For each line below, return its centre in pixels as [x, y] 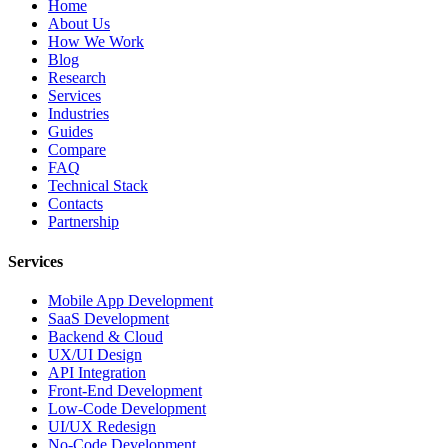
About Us [79, 24]
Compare [77, 150]
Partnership [83, 222]
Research [77, 78]
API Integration [97, 372]
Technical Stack [98, 186]
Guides [70, 132]
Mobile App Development [130, 300]
